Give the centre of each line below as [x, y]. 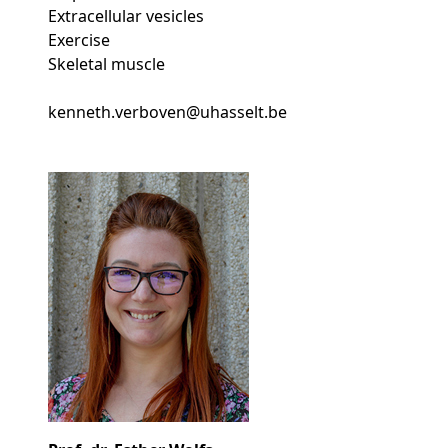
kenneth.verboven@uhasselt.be [167, 112]
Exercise [79, 40]
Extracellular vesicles [126, 16]
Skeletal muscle [106, 64]
